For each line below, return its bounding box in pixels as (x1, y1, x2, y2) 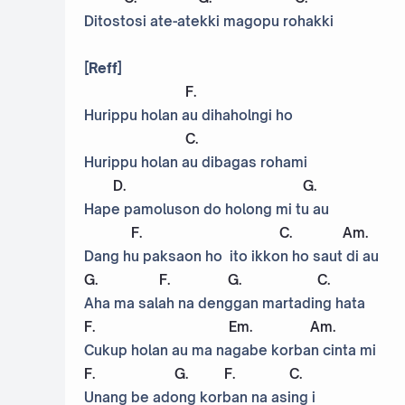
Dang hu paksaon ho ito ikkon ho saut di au (84, 248, 379, 266)
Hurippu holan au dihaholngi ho (84, 107, 293, 125)
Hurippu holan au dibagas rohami (84, 154, 307, 172)
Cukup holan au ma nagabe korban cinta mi (84, 342, 376, 360)
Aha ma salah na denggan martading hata (84, 295, 365, 313)
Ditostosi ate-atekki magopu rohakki (84, 13, 334, 31)
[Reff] (84, 60, 122, 78)
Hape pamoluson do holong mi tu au (84, 201, 329, 219)
